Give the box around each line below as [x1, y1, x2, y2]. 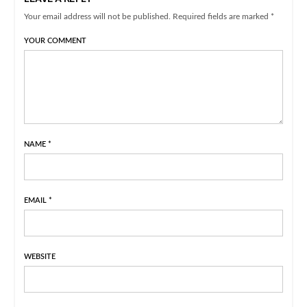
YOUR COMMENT [24, 37, 86, 45]
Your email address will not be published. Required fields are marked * [24, 12, 275, 21]
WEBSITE [24, 253, 56, 261]
